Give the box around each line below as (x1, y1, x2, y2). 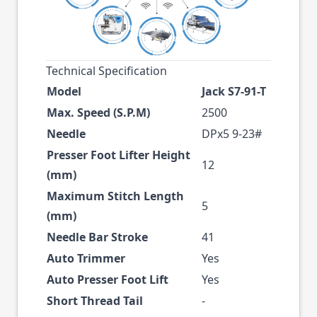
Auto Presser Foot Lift (47, 272, 168, 288)
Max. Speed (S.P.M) (47, 105, 150, 121)
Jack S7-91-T (202, 83, 266, 100)
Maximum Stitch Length (47, 188, 184, 204)
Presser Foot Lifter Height (47, 147, 190, 163)
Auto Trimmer (47, 250, 125, 267)
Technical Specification (46, 63, 167, 79)
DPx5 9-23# (202, 126, 262, 142)
